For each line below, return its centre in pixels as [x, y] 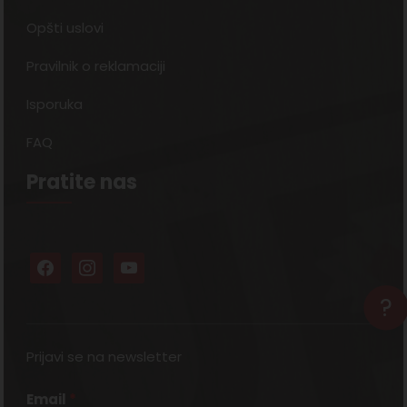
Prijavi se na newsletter [104, 357]
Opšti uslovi [65, 28]
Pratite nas [82, 183]
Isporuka [55, 104]
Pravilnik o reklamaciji [96, 66]
